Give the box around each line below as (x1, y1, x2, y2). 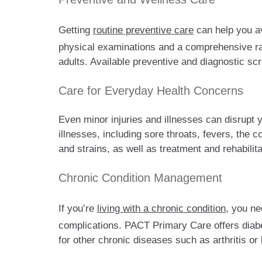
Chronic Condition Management (58, 171, 226, 185)
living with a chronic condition (97, 203, 226, 215)
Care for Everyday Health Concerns (58, 84, 247, 98)
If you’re (58, 203, 97, 215)
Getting (58, 25, 93, 36)
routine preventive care (93, 25, 194, 36)
